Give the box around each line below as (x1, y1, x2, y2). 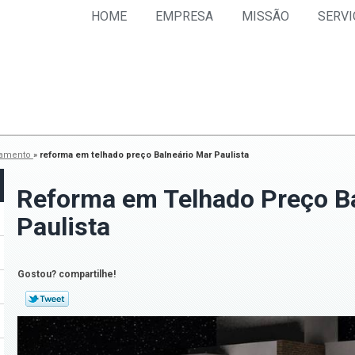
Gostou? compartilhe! (17, 268, 116, 280)
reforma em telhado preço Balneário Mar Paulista (39, 149, 249, 160)
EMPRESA (155, 8, 213, 24)
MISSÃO (241, 8, 289, 24)
